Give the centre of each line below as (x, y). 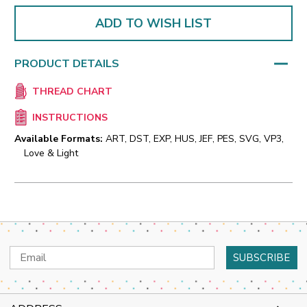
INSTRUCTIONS (70, 118)
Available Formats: (59, 139)
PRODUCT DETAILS (67, 63)
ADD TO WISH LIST (153, 23)
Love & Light (51, 153)
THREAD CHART (72, 92)
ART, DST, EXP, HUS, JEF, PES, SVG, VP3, (195, 139)
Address (28, 268)
